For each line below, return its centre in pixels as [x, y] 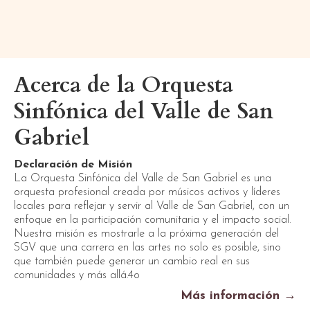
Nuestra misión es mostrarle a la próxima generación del [146, 234]
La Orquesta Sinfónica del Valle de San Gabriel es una [143, 179]
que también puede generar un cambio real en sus [132, 262]
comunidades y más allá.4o [77, 275]
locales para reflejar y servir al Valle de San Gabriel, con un [152, 206]
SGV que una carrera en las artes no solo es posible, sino [147, 248]
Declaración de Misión [73, 165]
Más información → [238, 296]
